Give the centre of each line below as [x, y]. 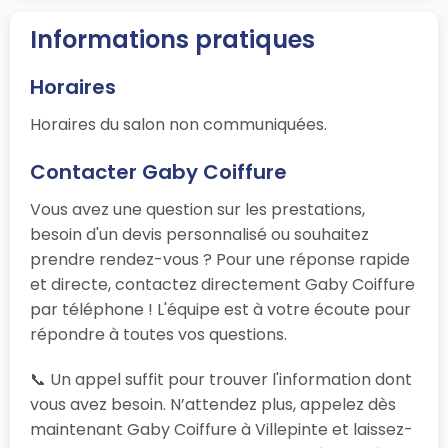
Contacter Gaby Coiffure [158, 171]
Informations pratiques [172, 39]
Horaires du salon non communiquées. [178, 124]
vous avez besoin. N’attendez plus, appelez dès [213, 404]
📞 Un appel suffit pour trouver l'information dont [221, 379]
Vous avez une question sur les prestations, [197, 209]
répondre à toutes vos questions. [158, 334]
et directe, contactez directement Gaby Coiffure [222, 284]
